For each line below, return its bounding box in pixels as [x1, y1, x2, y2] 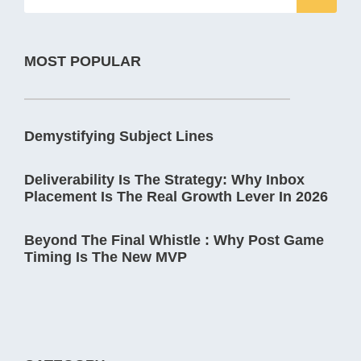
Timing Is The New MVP [24, 248, 187, 265]
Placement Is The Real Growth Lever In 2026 [24, 188, 328, 205]
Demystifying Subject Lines [24, 127, 214, 144]
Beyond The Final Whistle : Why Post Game [24, 231, 324, 248]
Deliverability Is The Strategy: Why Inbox [24, 171, 305, 188]
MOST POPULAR [24, 52, 141, 69]
